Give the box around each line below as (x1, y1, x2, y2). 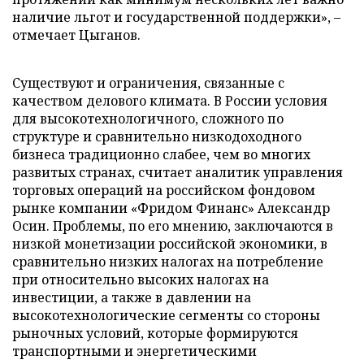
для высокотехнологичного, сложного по (12, 109, 284, 128)
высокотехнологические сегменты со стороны (12, 305, 320, 324)
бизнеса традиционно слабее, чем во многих (12, 145, 310, 163)
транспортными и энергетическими (12, 341, 257, 360)
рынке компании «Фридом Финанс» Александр (12, 198, 330, 217)
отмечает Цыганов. (12, 25, 141, 44)
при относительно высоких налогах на (12, 270, 269, 288)
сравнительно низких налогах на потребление (12, 252, 323, 271)
